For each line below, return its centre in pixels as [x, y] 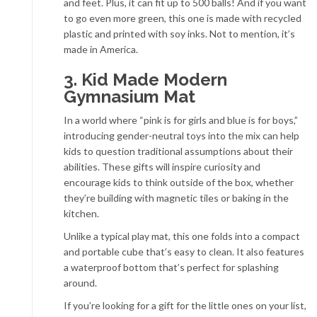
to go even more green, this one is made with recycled [183, 18]
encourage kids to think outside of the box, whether [179, 182]
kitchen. [81, 213]
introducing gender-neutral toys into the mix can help [181, 136]
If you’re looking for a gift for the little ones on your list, [185, 305]
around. [80, 283]
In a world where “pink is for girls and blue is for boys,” [181, 120]
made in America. [101, 49]
